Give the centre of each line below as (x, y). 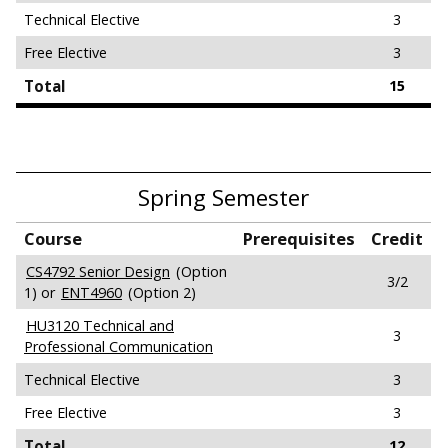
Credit (397, 238)
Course (53, 238)
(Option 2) (160, 292)
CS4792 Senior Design (98, 271)
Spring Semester (223, 197)
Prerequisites (299, 238)
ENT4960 (91, 292)
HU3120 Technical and (100, 325)
